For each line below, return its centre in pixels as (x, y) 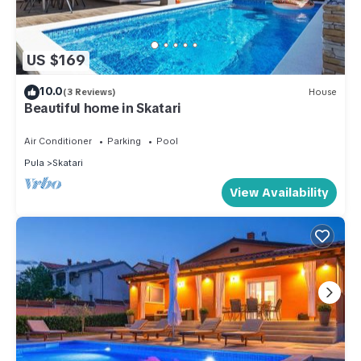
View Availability (279, 192)
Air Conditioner (58, 141)
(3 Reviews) (89, 92)
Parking (124, 141)
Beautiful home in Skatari (103, 108)
